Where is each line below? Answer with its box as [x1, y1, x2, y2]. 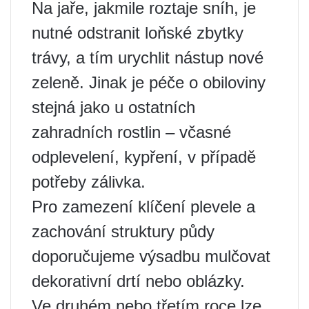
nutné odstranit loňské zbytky [32, 23, 243, 43]
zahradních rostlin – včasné [32, 123, 231, 142]
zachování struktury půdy [32, 222, 215, 241]
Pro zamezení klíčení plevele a [32, 197, 255, 217]
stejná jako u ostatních [32, 98, 195, 117]
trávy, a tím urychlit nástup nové [32, 48, 263, 68]
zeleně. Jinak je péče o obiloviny [32, 73, 266, 92]
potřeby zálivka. [32, 172, 146, 192]
